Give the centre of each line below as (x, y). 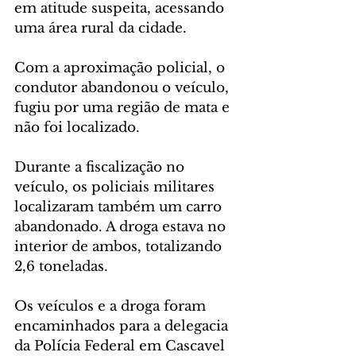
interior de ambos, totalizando (120, 247)
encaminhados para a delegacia (123, 327)
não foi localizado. (77, 128)
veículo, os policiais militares (116, 188)
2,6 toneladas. (61, 267)
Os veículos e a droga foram (112, 307)
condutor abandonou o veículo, (124, 88)
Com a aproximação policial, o (122, 68)
